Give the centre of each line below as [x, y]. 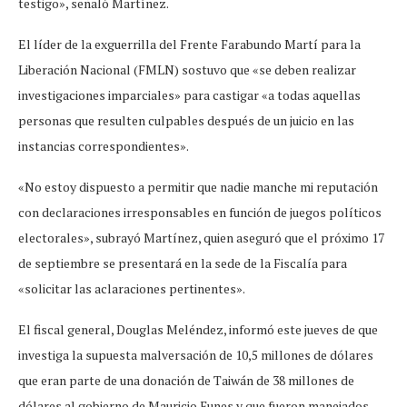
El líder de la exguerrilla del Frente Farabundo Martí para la [189, 44]
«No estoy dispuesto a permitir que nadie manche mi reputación [198, 186]
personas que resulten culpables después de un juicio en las [186, 120]
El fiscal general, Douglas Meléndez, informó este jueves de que [198, 329]
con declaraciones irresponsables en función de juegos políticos [200, 212]
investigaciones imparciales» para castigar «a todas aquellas [189, 94]
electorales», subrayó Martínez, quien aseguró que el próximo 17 [201, 237]
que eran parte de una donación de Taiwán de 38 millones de [186, 380]
